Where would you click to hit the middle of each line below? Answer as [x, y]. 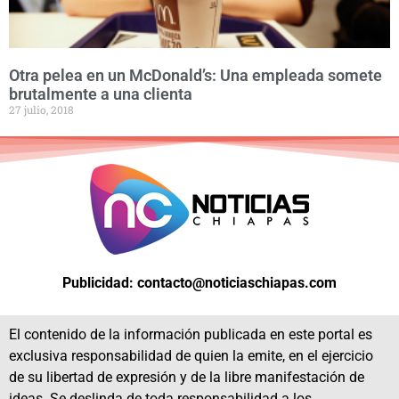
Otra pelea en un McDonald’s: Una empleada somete [195, 75]
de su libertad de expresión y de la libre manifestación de [187, 378]
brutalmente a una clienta [101, 94]
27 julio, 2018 [41, 110]
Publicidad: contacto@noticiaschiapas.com [199, 283]
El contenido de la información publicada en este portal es [191, 335]
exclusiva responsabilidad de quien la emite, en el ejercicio [191, 356]
